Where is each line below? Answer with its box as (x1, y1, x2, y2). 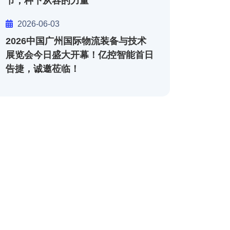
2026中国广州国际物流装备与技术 (6, 36, 146, 46)
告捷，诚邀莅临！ (6, 64, 80, 74)
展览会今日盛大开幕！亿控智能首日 (6, 50, 154, 60)
